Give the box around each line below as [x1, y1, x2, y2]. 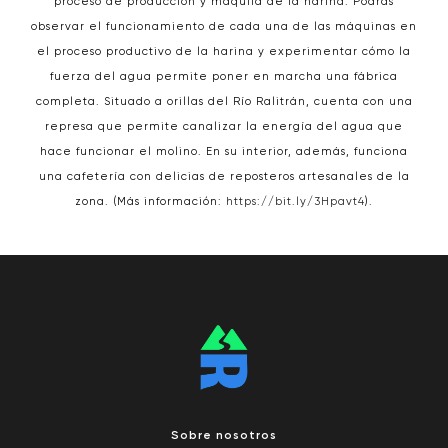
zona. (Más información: [75, 195, 226, 208]
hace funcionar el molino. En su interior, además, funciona [40, 145, 408, 158]
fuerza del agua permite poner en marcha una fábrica [50, 70, 398, 83]
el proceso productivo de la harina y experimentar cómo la [37, 45, 411, 58]
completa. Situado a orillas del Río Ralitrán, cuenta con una [35, 95, 413, 108]
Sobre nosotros [170, 430, 277, 443]
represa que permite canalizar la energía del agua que [45, 120, 403, 133]
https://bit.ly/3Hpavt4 [226, 195, 365, 208]
